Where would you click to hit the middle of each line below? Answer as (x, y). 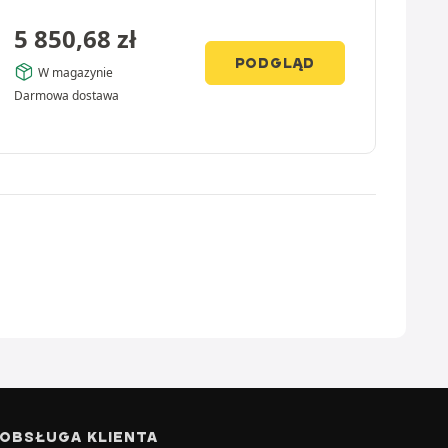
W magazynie (76, 72)
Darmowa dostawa (67, 95)
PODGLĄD (275, 63)
